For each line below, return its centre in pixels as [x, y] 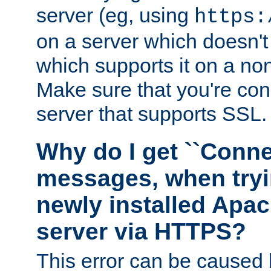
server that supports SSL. [152, 114]
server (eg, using [115, 15]
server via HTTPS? [141, 231]
